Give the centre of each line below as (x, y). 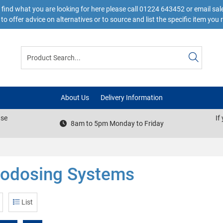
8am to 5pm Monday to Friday (117, 123)
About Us (75, 98)
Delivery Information (131, 98)
